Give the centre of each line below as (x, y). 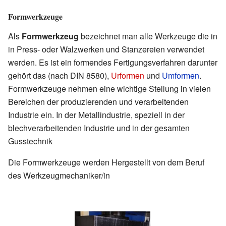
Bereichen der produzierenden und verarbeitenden (98, 102)
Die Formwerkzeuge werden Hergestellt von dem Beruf (106, 162)
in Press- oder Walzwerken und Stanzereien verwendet (106, 49)
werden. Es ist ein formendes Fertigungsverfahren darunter (113, 63)
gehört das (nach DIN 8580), (60, 76)
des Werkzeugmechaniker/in (59, 176)
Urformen (128, 76)
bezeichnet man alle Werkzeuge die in (148, 36)
